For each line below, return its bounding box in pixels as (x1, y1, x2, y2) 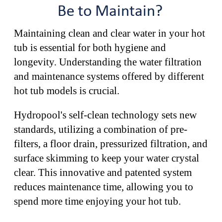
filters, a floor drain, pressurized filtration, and (14, 137, 208, 150)
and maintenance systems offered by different (14, 70, 204, 82)
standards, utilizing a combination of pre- (14, 123, 187, 135)
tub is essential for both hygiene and (14, 41, 166, 54)
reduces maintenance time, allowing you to (14, 180, 193, 193)
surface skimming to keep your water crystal (14, 152, 199, 164)
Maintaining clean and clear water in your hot (14, 27, 205, 39)
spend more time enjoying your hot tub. (14, 195, 181, 207)
